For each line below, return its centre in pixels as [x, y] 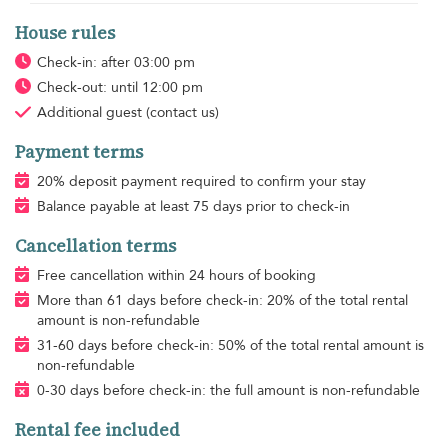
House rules [65, 32]
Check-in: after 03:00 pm [115, 62]
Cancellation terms [95, 245]
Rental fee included [97, 429]
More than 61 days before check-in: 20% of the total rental [222, 300]
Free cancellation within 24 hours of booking [176, 275]
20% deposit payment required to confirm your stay [201, 181]
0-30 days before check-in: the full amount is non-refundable [228, 390]
